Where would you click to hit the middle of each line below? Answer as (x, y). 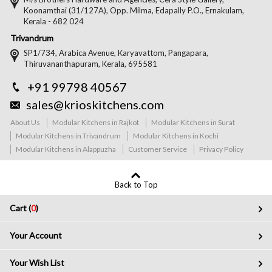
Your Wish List (37, 262)
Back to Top (136, 184)
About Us (25, 123)
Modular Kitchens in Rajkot (96, 123)
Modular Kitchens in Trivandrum (69, 136)
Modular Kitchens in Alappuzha (66, 149)
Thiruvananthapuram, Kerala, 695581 (91, 64)
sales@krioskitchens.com (95, 105)
